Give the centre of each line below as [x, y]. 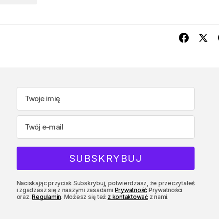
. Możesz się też [84, 197]
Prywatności [165, 190]
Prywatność [131, 190]
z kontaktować [128, 197]
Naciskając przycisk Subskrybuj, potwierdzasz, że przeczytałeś [106, 183]
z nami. [158, 197]
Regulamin [47, 197]
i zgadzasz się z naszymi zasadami [66, 190]
